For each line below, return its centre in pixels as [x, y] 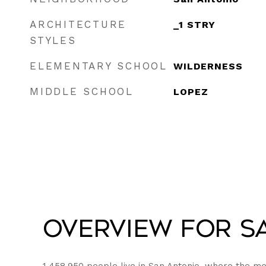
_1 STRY [194, 25]
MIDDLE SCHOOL [82, 91]
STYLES [53, 40]
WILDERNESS [208, 66]
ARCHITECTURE [78, 24]
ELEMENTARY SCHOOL [99, 66]
